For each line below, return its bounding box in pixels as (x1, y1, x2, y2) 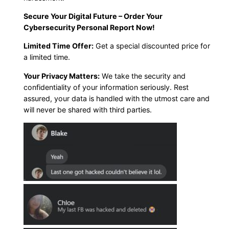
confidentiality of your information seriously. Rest (24, 82, 189, 91)
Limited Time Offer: (24, 41, 94, 51)
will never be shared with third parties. (24, 105, 152, 114)
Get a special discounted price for (94, 41, 211, 51)
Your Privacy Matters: (24, 71, 100, 80)
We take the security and (100, 71, 186, 80)
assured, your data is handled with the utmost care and (24, 94, 210, 103)
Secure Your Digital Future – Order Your (24, 11, 163, 20)
